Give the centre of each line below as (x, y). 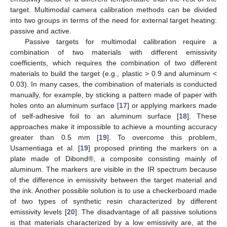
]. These (202, 116)
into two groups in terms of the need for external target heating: (113, 21)
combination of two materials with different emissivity (113, 52)
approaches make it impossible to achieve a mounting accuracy (113, 127)
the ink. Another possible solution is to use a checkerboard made (113, 191)
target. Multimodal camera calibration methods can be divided (113, 10)
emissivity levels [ (39, 212)
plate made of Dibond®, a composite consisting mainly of (113, 159)
